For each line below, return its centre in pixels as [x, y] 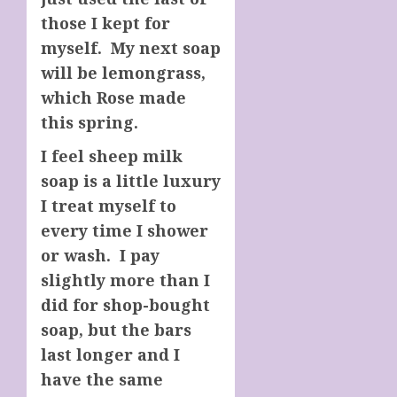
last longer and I [110, 354]
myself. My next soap [131, 47]
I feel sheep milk [112, 156]
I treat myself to [109, 205]
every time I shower [125, 230]
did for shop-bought [125, 304]
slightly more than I [125, 280]
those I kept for [105, 23]
